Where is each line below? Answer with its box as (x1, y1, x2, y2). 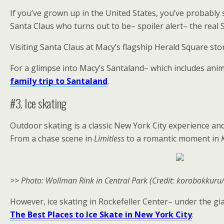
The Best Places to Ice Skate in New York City (10, 209, 192, 220)
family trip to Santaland (10, 75, 107, 86)
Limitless (94, 133, 124, 144)
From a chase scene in (10, 133, 94, 144)
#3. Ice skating (10, 94, 66, 112)
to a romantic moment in (124, 133, 221, 144)
